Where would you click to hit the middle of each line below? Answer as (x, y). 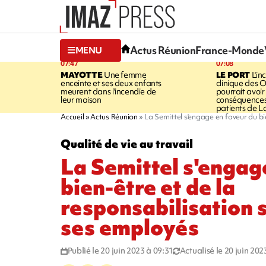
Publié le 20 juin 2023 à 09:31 (121, 250)
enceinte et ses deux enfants (111, 83)
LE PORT (233, 75)
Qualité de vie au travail (127, 143)
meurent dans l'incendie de (108, 91)
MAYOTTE (82, 75)
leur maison (81, 99)
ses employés (130, 227)
